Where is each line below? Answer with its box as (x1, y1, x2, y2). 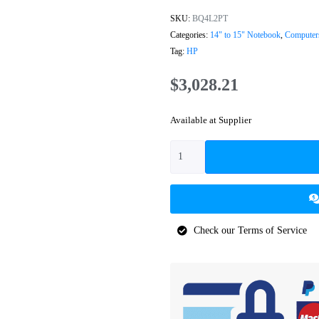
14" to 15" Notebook (210, 29, 281, 40)
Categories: (170, 29, 208, 40)
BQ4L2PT (192, 13, 228, 23)
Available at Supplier (170, 115, 251, 125)
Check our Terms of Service (193, 224, 307, 236)
